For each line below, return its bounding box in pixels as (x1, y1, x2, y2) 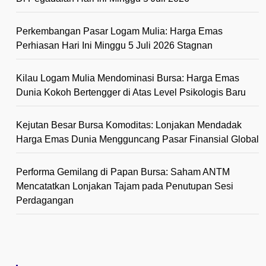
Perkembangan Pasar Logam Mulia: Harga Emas (16, 26, 223, 36)
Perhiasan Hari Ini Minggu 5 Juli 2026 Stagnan (16, 40, 213, 50)
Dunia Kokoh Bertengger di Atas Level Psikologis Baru (16, 87, 246, 97)
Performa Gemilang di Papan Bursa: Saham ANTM (16, 166, 230, 177)
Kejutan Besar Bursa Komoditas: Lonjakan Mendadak (16, 119, 242, 130)
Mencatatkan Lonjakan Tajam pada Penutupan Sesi (16, 180, 233, 191)
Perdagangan (16, 195, 74, 205)
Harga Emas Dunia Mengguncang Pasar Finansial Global (16, 134, 259, 144)
